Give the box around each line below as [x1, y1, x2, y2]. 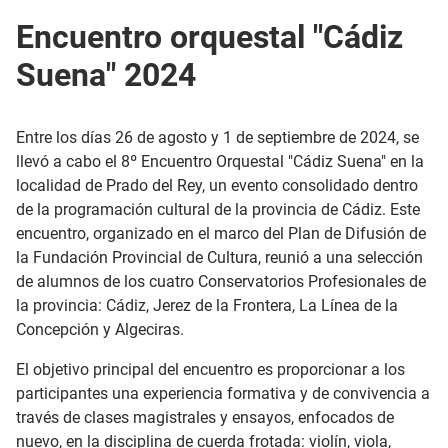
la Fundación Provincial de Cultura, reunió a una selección [16, 248, 423, 267]
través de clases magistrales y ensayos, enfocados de [16, 408, 394, 427]
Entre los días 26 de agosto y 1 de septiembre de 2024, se [16, 128, 419, 147]
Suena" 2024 [16, 56, 196, 94]
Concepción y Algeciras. [16, 320, 184, 339]
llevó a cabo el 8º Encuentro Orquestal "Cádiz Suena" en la [16, 152, 424, 171]
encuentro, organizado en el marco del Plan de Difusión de [16, 224, 426, 243]
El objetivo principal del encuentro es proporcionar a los [16, 360, 405, 379]
